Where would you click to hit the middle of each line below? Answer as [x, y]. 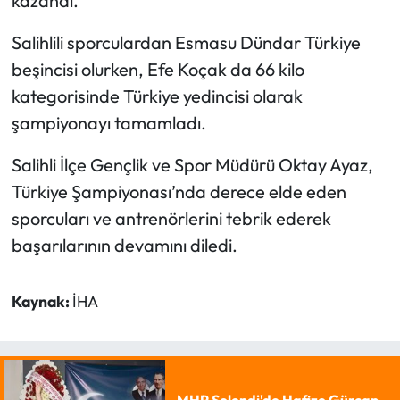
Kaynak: [42, 302]
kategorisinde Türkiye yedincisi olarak [157, 96]
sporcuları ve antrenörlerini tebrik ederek [171, 219]
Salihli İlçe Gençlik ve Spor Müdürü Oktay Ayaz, [192, 165]
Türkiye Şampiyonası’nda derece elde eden [179, 192]
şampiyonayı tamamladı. [108, 123]
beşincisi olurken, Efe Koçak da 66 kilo [158, 70]
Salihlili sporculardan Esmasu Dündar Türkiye [186, 43]
